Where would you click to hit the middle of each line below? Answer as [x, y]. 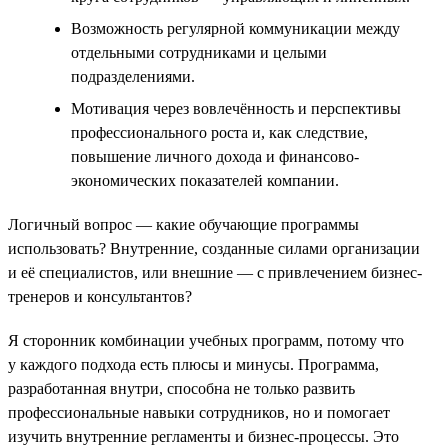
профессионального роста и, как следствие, [219, 132]
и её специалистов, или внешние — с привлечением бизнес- [215, 272]
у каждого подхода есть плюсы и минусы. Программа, [193, 364]
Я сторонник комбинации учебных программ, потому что [206, 340]
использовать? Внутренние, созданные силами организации [214, 248]
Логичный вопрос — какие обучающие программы [183, 224]
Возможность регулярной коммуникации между [235, 28]
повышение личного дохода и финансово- [215, 156]
